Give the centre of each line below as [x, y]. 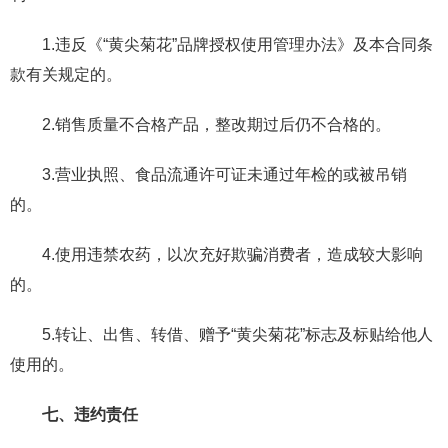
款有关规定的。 [66, 74]
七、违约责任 [90, 414]
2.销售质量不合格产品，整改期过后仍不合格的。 [216, 124]
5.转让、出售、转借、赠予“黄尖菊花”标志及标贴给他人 [237, 334]
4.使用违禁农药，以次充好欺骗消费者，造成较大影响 [232, 254]
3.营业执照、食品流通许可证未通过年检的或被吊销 [224, 174]
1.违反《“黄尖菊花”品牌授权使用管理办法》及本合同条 [237, 44]
